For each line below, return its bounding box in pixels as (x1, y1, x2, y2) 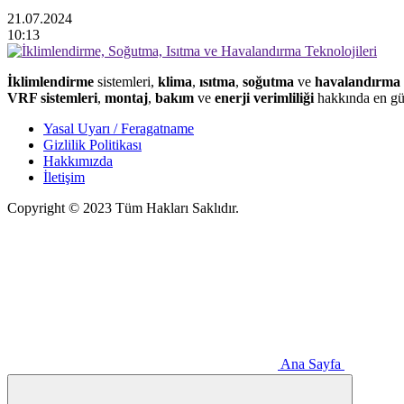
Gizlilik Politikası (43, 136, 142, 152)
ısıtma (199, 73, 235, 89)
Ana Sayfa (280, 355, 341, 372)
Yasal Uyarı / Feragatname (43, 120, 194, 136)
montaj (105, 89, 148, 106)
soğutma (243, 73, 294, 89)
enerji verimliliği (215, 89, 314, 106)
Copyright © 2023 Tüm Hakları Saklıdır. (7, 199, 239, 216)
